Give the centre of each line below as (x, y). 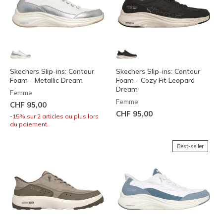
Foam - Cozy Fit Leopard (155, 81)
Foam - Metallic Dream (46, 81)
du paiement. (29, 124)
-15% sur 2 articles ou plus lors (54, 116)
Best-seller (190, 146)
